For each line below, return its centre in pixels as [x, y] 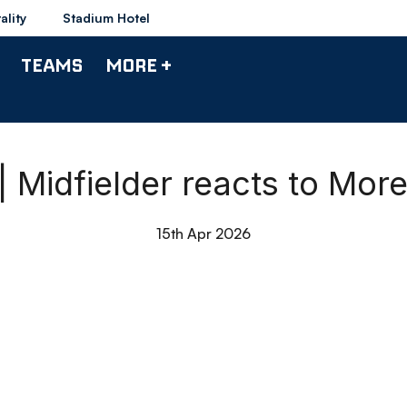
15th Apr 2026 [203, 233]
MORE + [139, 65]
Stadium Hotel [106, 18]
